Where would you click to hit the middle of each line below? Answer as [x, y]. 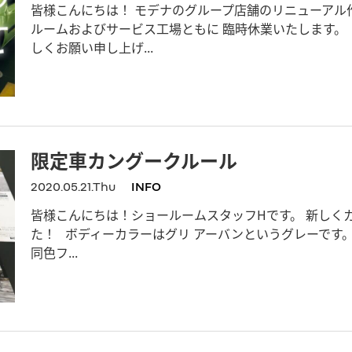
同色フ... [54, 253]
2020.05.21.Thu [73, 187]
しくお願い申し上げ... [92, 48]
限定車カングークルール [134, 160]
